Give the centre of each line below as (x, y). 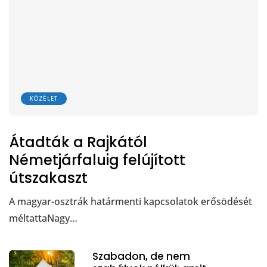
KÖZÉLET (44, 99)
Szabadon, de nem (141, 257)
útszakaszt (48, 178)
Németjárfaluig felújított (97, 160)
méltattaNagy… (43, 218)
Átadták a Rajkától (78, 142)
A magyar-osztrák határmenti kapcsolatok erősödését (131, 202)
